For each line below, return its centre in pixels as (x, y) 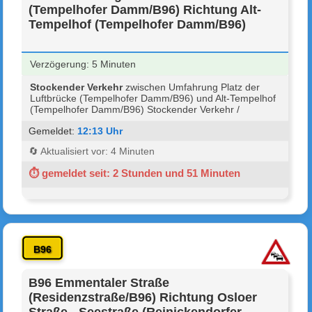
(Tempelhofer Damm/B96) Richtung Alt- (145, 9)
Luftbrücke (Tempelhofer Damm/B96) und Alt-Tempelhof (153, 98)
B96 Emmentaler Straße (99, 282)
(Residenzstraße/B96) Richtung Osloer (143, 297)
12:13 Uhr (100, 131)
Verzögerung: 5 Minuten (83, 64)
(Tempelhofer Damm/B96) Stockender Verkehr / (135, 109)
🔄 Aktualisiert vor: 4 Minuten (92, 151)
